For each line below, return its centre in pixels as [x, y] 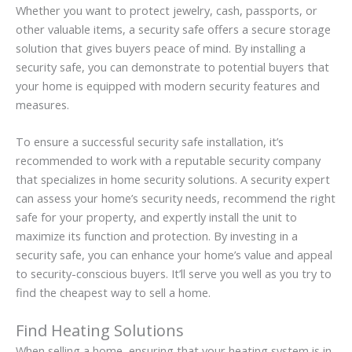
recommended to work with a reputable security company [168, 161]
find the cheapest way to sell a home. [113, 293]
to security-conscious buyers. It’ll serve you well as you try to [174, 274]
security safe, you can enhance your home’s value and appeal [174, 255]
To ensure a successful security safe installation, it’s [150, 142]
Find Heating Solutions [100, 331]
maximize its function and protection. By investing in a [157, 236]
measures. [42, 104]
